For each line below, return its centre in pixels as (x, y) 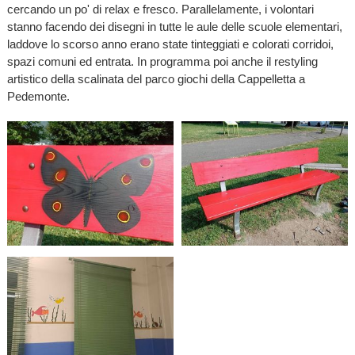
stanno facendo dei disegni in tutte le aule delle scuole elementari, (174, 26)
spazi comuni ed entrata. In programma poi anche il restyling (162, 61)
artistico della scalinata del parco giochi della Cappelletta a (156, 78)
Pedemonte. (38, 96)
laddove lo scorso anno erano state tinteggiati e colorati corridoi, (170, 44)
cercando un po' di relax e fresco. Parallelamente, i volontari (160, 9)
